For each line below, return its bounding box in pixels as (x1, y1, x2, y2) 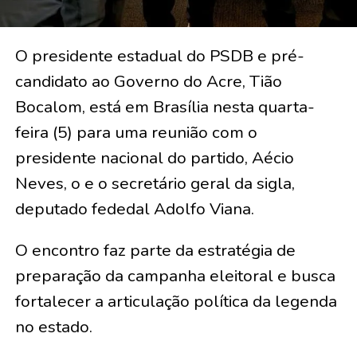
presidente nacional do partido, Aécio (14, 146, 294, 169)
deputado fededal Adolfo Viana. (14, 197, 254, 220)
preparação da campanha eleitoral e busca (14, 264, 335, 287)
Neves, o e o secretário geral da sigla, (14, 171, 295, 194)
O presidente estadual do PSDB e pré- (14, 44, 304, 67)
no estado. (14, 315, 92, 338)
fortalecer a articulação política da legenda (14, 289, 337, 312)
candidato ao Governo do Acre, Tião (14, 69, 282, 92)
